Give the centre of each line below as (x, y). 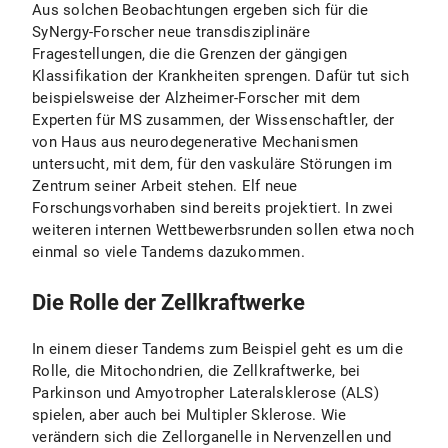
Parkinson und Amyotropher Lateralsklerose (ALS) (205, 393)
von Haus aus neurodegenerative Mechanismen (195, 142)
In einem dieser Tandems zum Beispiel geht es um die (217, 349)
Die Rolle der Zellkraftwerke (168, 302)
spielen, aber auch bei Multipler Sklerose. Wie (189, 415)
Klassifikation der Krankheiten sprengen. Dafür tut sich (220, 76)
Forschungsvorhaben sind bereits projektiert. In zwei (212, 208)
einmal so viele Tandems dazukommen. (168, 252)
